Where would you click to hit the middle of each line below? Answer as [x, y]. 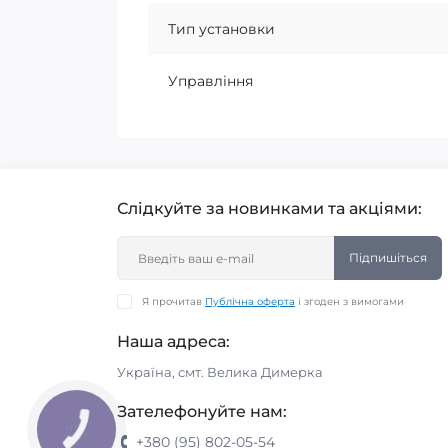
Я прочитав [173, 301]
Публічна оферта [250, 301]
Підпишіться [388, 257]
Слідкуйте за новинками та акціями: [269, 208]
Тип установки [221, 29]
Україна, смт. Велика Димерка [220, 372]
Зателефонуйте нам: [202, 411]
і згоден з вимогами [349, 301]
